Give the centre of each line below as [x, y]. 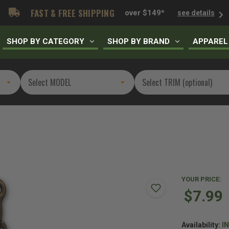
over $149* [144, 13]
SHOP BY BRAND [139, 41]
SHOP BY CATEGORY [46, 41]
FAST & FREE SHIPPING [71, 13]
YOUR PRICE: [202, 179]
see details [196, 13]
